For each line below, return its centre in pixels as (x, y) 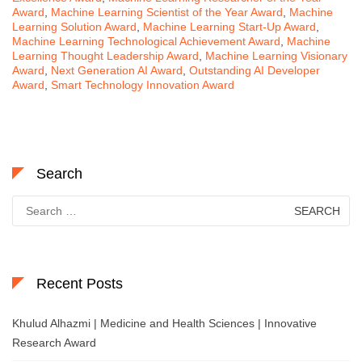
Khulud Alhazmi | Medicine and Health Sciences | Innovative (164, 323)
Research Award (54, 342)
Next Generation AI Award (117, 70)
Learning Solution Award (74, 26)
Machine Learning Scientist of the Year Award (167, 12)
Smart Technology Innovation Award (143, 84)
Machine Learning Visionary (276, 55)
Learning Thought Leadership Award (105, 55)
